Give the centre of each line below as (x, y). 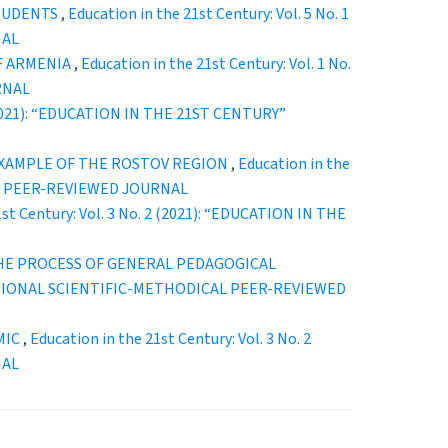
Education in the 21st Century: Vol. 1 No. (216, 63)
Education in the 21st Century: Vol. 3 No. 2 (170, 338)
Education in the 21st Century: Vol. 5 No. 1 (208, 13)
